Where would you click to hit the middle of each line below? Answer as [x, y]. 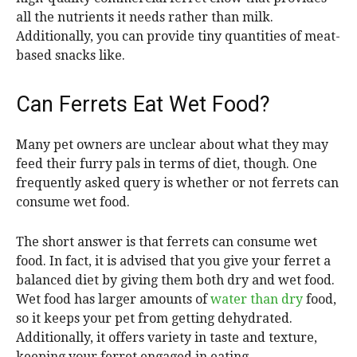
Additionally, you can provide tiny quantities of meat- [178, 37]
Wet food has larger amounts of [113, 300]
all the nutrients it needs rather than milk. [145, 18]
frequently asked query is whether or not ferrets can [177, 183]
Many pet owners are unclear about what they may [172, 145]
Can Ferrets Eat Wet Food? [143, 105]
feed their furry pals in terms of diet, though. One [167, 164]
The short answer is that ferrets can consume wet [167, 242]
